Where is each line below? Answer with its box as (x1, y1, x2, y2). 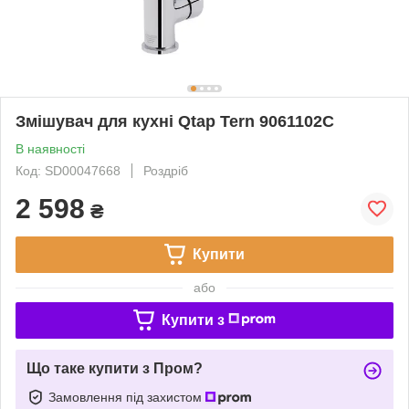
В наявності (16, 141, 85, 156)
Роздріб (143, 163, 188, 178)
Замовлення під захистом (48, 389, 205, 404)
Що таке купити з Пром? (26, 360, 203, 376)
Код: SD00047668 (16, 163, 121, 178)
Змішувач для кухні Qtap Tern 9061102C (16, 111, 334, 131)
